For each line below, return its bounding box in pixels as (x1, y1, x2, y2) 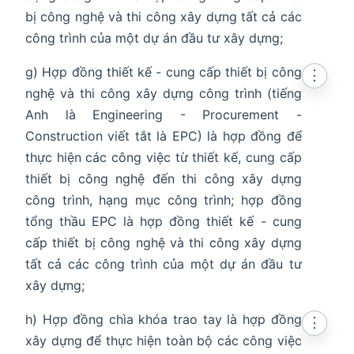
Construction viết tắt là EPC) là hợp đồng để (25, 128, 302, 145)
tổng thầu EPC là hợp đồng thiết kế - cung (25, 213, 302, 230)
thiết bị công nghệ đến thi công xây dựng (25, 171, 302, 187)
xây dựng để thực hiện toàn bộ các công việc (25, 333, 302, 349)
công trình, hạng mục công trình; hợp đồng (25, 192, 302, 209)
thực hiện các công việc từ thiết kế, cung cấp (25, 149, 302, 166)
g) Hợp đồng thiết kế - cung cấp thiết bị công (25, 64, 302, 81)
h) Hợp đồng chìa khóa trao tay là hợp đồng (25, 311, 302, 328)
